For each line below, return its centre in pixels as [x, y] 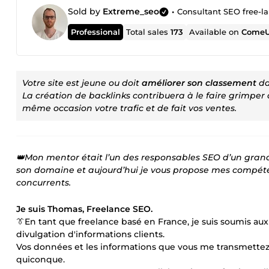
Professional [96, 32]
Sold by [85, 11]
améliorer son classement [199, 83]
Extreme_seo [131, 11]
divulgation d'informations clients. [90, 234]
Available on [216, 32]
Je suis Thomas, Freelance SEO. [84, 209]
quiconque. [41, 259]
